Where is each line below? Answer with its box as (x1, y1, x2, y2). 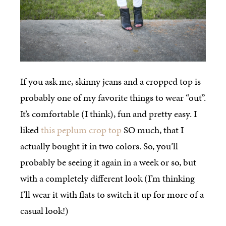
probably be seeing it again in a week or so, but (20, 155, 196, 169)
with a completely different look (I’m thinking (20, 172, 195, 186)
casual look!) (20, 204, 69, 218)
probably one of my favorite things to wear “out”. (20, 91, 206, 105)
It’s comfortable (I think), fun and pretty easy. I (20, 107, 197, 121)
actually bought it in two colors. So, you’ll (20, 139, 178, 153)
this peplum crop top (41, 123, 122, 137)
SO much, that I (122, 123, 184, 137)
